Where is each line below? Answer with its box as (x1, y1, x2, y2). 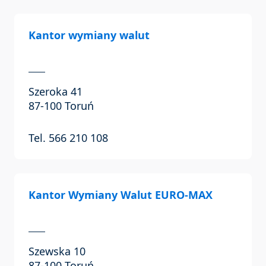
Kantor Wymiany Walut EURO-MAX (28, 188, 213, 202)
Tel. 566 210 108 (28, 131, 108, 145)
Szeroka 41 (28, 84, 83, 99)
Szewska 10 (28, 244, 85, 259)
